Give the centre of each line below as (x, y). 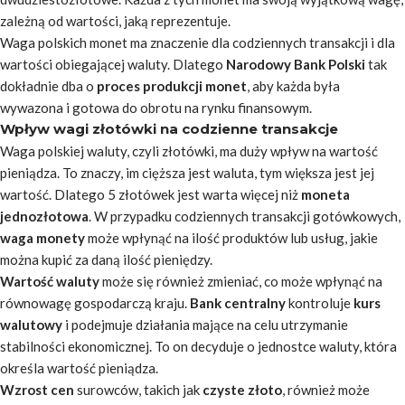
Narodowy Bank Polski (296, 64)
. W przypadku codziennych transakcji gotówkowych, (245, 216)
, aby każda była (293, 86)
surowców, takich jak (138, 390)
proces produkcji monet (172, 86)
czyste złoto (242, 390)
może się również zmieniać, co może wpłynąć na (241, 281)
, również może (326, 390)
